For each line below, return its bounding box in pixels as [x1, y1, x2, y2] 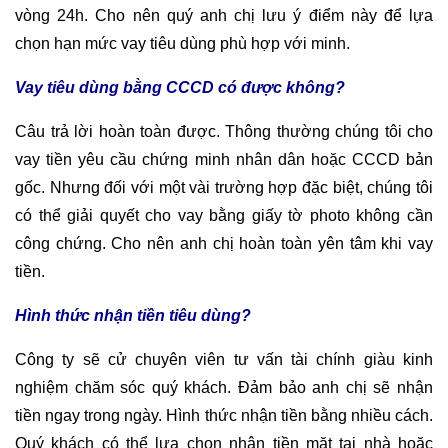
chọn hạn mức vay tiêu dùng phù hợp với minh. [15, 34, 350, 52]
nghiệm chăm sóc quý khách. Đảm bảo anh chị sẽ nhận [15, 378, 433, 396]
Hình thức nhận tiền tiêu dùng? [15, 306, 251, 324]
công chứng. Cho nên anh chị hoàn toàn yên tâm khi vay [15, 234, 433, 252]
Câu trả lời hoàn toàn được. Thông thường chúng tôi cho [15, 122, 433, 140]
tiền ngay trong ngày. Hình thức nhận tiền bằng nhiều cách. [15, 406, 433, 424]
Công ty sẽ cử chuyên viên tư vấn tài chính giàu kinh [15, 350, 433, 368]
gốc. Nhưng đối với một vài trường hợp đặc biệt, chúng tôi [15, 178, 433, 196]
